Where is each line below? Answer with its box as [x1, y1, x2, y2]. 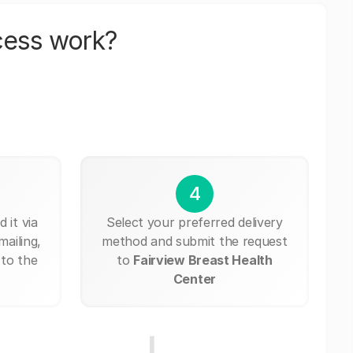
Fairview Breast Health [133, 251, 273, 268]
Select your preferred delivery [106, 214, 283, 230]
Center [173, 270, 216, 287]
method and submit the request [102, 232, 288, 249]
